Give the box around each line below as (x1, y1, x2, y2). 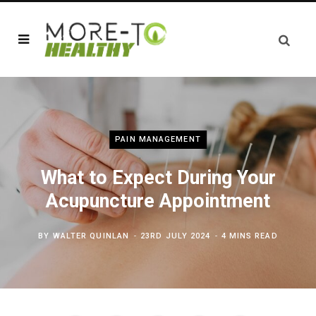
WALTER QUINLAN (52, 231, 130, 241)
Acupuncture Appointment (46, 190, 270, 212)
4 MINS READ (221, 231, 278, 241)
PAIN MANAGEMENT (115, 135, 201, 144)
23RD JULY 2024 (140, 231, 211, 241)
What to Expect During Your (40, 166, 276, 189)
